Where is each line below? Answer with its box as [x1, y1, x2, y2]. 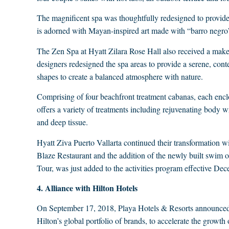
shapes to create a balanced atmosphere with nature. [37, 71, 203, 82]
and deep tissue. [37, 117, 88, 128]
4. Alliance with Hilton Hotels [37, 181, 138, 194]
